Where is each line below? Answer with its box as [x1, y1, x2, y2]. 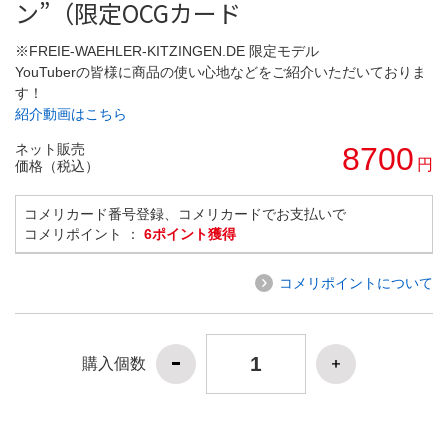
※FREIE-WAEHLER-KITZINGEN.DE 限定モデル [15, 42, 319, 59]
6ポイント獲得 [144, 225, 236, 242]
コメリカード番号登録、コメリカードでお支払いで [24, 205, 346, 222]
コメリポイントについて [279, 274, 433, 291]
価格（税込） [15, 157, 99, 174]
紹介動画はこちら [15, 105, 127, 122]
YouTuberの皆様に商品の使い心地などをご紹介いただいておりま [15, 63, 426, 80]
